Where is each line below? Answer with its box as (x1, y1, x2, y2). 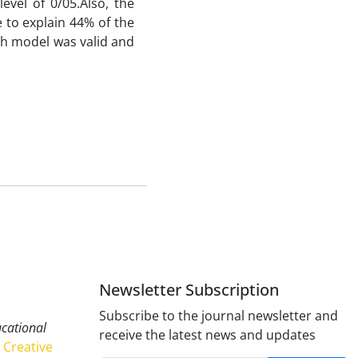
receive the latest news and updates (99, 326, 316, 344)
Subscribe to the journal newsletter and (99, 307, 338, 324)
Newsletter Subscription (99, 279, 279, 300)
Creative (3, 338, 53, 356)
